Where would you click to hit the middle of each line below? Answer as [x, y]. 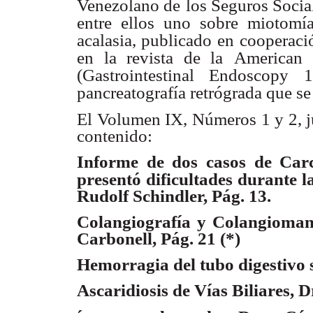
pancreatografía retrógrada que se [194, 93]
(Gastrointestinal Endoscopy [183, 75]
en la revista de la [150, 58]
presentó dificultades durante [187, 179]
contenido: [115, 136]
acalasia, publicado [145, 41]
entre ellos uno [134, 23]
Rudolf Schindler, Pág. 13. [174, 196]
